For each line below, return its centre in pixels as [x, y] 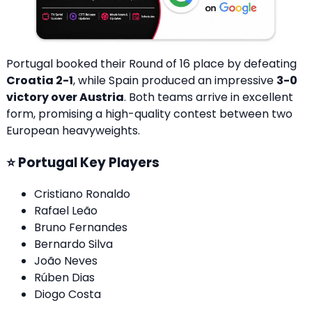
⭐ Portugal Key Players [83, 162]
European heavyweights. [73, 131]
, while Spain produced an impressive [175, 81]
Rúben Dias [64, 277]
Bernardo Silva [73, 244]
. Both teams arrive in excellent [209, 97]
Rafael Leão [66, 210]
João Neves [66, 260]
